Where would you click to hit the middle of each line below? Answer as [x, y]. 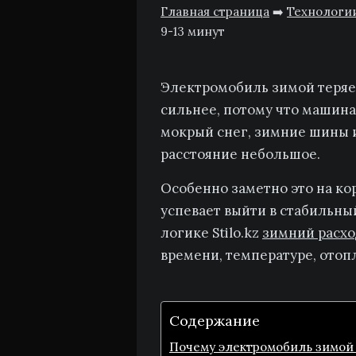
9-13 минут [193, 31]
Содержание [215, 321]
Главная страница [215, 12]
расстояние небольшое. [240, 154]
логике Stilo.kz [211, 233]
